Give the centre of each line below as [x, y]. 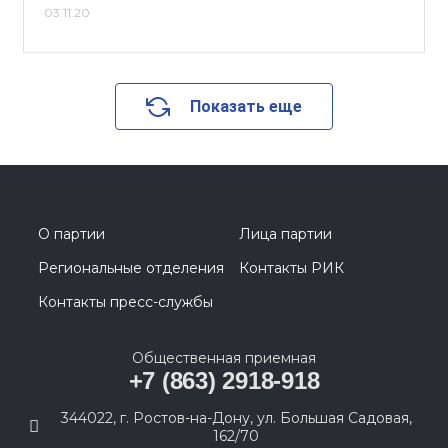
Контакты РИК [291, 268]
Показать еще [246, 106]
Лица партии [285, 234]
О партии [71, 234]
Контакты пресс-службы [125, 302]
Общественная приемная [224, 358]
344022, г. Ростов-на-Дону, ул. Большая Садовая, [236, 418]
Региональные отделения [131, 268]
